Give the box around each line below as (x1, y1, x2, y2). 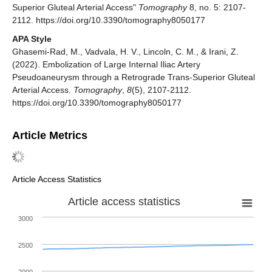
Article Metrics (12, 129, 87, 141)
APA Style (12, 33, 52, 44)
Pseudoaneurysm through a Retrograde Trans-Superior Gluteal (12, 72, 255, 82)
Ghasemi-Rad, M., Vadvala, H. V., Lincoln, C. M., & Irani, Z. (12, 46, 239, 56)
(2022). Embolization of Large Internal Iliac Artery (12, 59, 200, 69)
